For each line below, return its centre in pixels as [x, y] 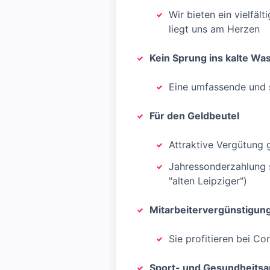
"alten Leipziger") [208, 181]
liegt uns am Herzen [214, 29]
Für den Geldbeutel [194, 116]
